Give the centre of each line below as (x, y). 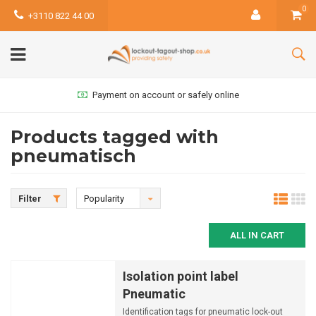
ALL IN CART (257, 235)
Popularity (104, 199)
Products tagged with (115, 137)
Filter (30, 199)
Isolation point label (181, 276)
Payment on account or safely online (165, 95)
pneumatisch (73, 156)
